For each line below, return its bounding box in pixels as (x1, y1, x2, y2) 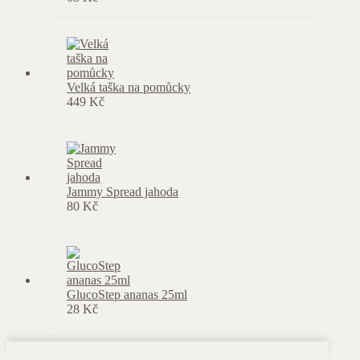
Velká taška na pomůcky (67, 80, 190, 94)
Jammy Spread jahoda (67, 185, 178, 198)
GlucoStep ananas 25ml (67, 288, 187, 301)
